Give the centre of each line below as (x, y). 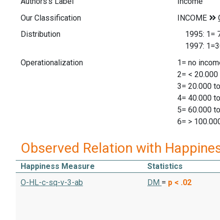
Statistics (165, 166)
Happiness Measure (58, 166)
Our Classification (51, 18)
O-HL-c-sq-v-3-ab (52, 183)
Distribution (41, 34)
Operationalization (52, 62)
